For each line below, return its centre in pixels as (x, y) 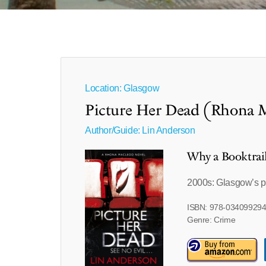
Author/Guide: (114, 130)
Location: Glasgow (122, 88)
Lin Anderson (169, 130)
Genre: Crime (211, 220)
